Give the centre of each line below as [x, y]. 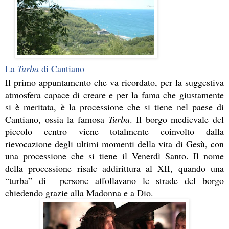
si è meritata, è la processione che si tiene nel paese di [114, 107]
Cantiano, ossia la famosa [57, 119]
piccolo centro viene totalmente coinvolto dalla [114, 132]
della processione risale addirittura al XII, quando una [114, 168]
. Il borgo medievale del [177, 119]
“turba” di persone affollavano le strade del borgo [114, 181]
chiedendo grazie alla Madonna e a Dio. [81, 193]
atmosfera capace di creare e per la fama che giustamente [114, 95]
